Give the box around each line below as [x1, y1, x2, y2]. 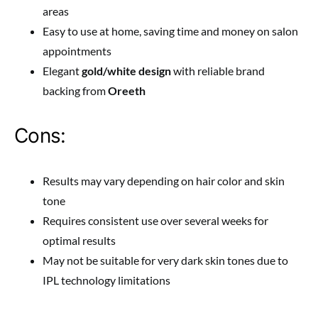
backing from [43, 84, 108, 98]
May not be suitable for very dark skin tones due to [43, 253, 288, 268]
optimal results [43, 234, 116, 248]
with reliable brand [171, 64, 265, 78]
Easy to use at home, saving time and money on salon [43, 24, 298, 38]
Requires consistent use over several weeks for [43, 214, 268, 228]
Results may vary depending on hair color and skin [43, 174, 285, 188]
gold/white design [82, 64, 171, 78]
